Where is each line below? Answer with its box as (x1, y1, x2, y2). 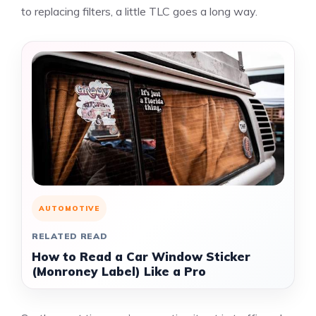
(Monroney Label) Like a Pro (32, 264, 206, 279)
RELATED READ (32, 231, 108, 241)
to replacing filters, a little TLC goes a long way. (21, 4, 257, 18)
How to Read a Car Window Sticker (32, 249, 250, 264)
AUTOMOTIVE (39, 204, 99, 213)
